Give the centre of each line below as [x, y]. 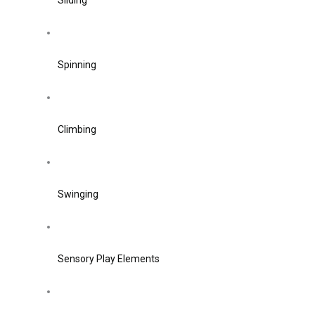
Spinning [77, 65]
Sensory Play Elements [109, 259]
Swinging [78, 194]
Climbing [77, 129]
